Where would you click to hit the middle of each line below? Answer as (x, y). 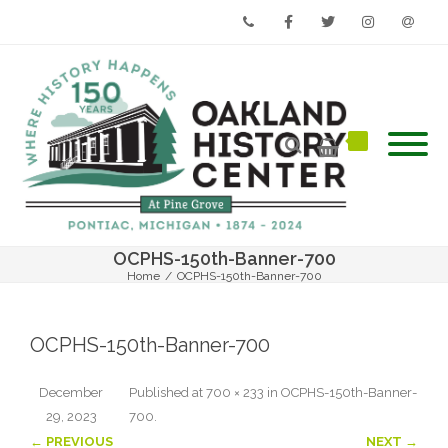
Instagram (382, 65)
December (71, 392)
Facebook (301, 65)
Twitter (333, 65)
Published (160, 392)
